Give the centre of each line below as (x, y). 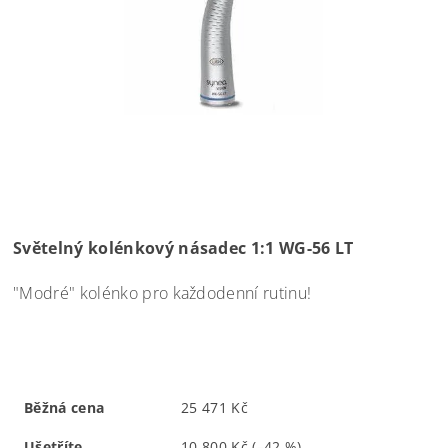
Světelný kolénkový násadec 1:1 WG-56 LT (183, 247)
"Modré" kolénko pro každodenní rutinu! (162, 292)
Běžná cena (64, 407)
